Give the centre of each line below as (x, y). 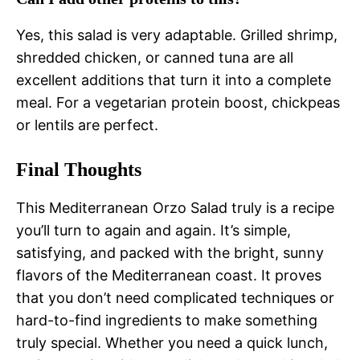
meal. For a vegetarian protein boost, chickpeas (178, 103)
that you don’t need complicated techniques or (175, 298)
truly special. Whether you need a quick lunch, (172, 343)
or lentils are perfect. (87, 125)
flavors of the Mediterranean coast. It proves (169, 276)
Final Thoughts (79, 170)
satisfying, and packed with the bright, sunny (170, 253)
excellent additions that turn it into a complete (174, 80)
